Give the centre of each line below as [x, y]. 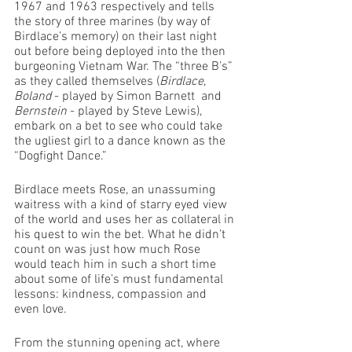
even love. [40, 310]
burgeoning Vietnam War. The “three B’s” [125, 67]
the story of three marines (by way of [114, 22]
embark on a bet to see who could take [120, 126]
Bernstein [40, 112]
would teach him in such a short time [117, 265]
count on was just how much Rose [109, 250]
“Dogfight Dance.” [62, 156]
